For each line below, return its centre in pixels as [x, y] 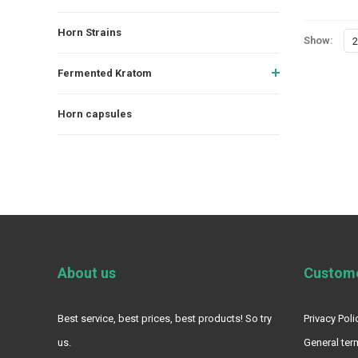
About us [87, 272]
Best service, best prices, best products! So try [165, 318]
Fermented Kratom [105, 73]
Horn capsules [95, 113]
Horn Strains [89, 32]
